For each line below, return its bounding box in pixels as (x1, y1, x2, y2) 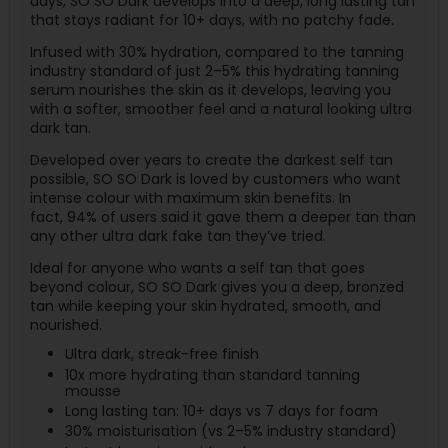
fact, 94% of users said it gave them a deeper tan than (29, 207, 416, 228)
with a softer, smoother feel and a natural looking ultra (29, 99, 412, 120)
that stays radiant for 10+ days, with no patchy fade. (29, 10, 394, 30)
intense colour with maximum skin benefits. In (29, 188, 351, 209)
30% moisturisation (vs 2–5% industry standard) (64, 421, 397, 442)
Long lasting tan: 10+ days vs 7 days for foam (64, 401, 378, 422)
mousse (64, 380, 121, 401)
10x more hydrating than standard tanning (64, 364, 360, 385)
